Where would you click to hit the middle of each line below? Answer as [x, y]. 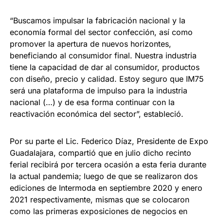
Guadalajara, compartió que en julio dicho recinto [100, 153]
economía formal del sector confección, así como [101, 32]
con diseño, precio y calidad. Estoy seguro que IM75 [107, 79]
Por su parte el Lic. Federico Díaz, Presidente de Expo [109, 141]
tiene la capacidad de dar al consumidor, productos [105, 67]
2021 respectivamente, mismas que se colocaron [100, 200]
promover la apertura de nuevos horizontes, [91, 44]
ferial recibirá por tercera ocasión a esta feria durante [108, 165]
